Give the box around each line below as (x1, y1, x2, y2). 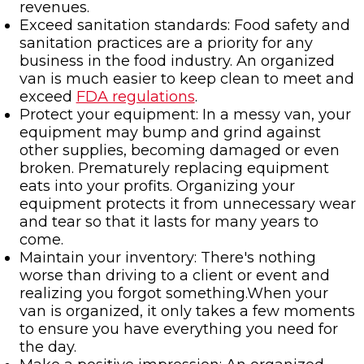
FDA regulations (76, 88, 195, 106)
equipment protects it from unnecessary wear (19, 195, 356, 214)
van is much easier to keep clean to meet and (19, 70, 354, 89)
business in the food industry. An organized (19, 52, 335, 71)
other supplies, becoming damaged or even (19, 141, 340, 160)
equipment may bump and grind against (19, 123, 321, 142)
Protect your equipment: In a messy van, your (19, 106, 351, 124)
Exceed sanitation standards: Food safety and (19, 16, 350, 35)
